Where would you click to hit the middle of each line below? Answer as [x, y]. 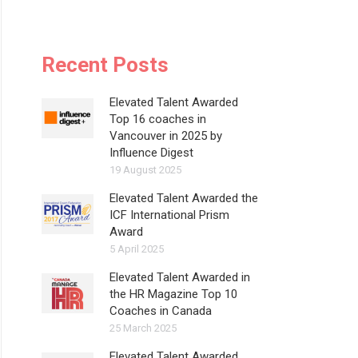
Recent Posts [105, 65]
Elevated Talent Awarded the [184, 198]
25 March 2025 [143, 328]
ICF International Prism [169, 215]
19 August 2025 [145, 170]
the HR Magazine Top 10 [173, 294]
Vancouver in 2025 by [166, 136]
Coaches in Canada [161, 311]
